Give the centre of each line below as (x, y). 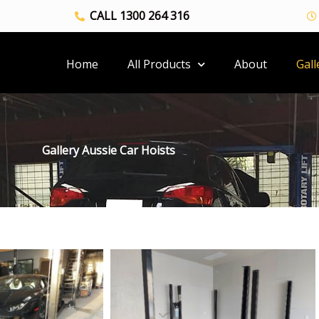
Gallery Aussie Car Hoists (108, 150)
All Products (159, 64)
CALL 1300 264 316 (139, 16)
